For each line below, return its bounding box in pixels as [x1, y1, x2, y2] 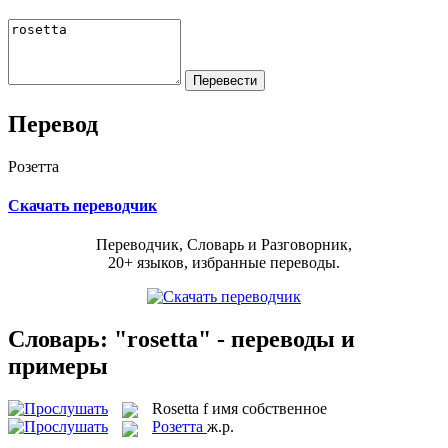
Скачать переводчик [8, 196, 157, 214]
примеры [8, 352, 108, 379]
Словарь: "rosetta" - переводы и [8, 325, 355, 352]
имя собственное [212, 399, 327, 417]
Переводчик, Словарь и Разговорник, [96, 236, 352, 254]
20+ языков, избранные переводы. [108, 254, 340, 272]
